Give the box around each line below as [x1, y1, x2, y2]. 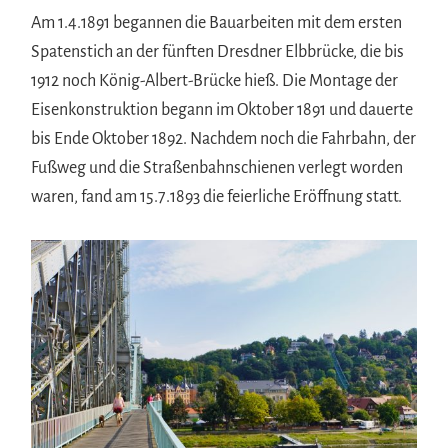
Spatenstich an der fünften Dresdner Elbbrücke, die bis [31, 43, 405, 62]
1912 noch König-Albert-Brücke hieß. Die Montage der [31, 72, 399, 91]
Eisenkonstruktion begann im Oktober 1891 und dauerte [31, 101, 414, 120]
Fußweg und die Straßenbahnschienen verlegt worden [31, 159, 404, 178]
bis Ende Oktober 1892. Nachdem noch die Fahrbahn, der [31, 130, 417, 149]
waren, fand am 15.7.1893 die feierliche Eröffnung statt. [31, 188, 403, 207]
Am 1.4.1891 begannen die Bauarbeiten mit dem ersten [31, 14, 403, 33]
